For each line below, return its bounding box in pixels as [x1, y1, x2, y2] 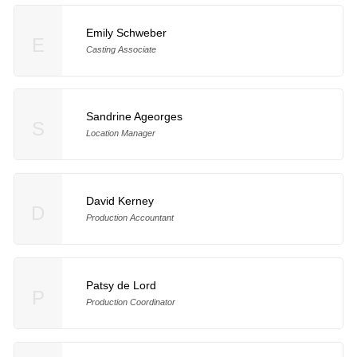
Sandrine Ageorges [85, 110, 182, 124]
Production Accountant [85, 213, 174, 223]
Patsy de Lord [85, 279, 156, 292]
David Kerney [85, 194, 154, 208]
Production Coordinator [85, 297, 175, 308]
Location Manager [85, 128, 155, 139]
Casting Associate [85, 44, 156, 54]
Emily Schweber [85, 25, 167, 39]
